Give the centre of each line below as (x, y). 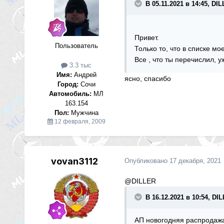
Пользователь (76, 45)
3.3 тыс (80, 65)
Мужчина (83, 112)
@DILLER (140, 181)
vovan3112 (74, 161)
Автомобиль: (70, 93)
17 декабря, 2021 (195, 160)
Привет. (146, 37)
